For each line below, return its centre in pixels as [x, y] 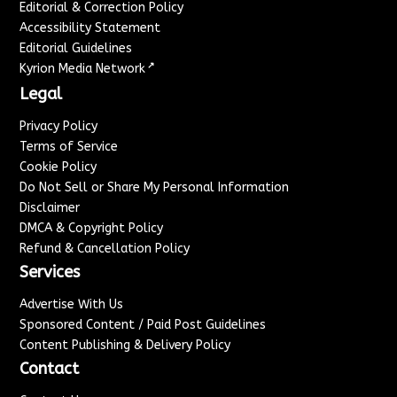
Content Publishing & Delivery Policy [125, 346]
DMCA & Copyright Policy [92, 229]
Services [50, 272]
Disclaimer [50, 208]
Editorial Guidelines [76, 49]
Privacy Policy [59, 127]
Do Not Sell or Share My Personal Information [155, 188]
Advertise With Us [72, 305]
